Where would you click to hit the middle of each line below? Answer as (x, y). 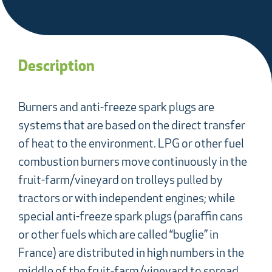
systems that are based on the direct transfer (132, 127)
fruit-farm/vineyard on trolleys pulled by (121, 181)
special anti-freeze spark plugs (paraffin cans (131, 218)
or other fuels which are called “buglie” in (118, 236)
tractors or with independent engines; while (127, 199)
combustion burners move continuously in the (133, 163)
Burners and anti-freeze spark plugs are (116, 108)
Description (56, 67)
